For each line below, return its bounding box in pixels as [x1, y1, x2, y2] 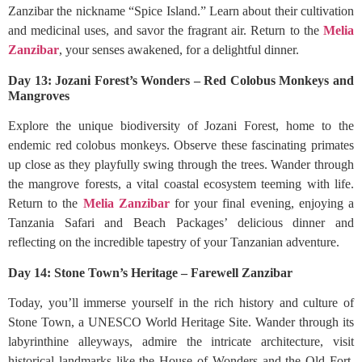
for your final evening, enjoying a [169, 196, 355, 210]
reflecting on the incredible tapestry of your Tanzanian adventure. [8, 235, 339, 249]
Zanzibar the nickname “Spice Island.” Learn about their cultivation [8, 4, 354, 18]
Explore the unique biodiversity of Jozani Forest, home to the [8, 119, 354, 133]
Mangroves [8, 89, 69, 103]
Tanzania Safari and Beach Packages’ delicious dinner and [8, 216, 354, 229]
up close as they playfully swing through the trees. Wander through [8, 158, 354, 171]
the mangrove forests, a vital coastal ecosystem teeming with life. [8, 177, 354, 191]
